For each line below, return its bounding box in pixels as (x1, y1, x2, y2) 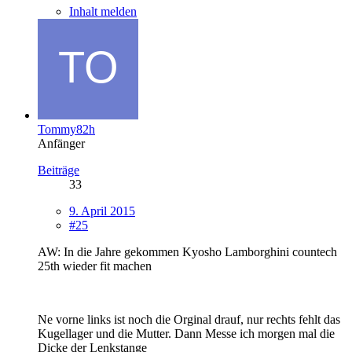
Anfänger (38, 136, 85, 150)
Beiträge (38, 163, 79, 177)
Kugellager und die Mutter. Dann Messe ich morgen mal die (38, 326, 335, 340)
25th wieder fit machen (38, 258, 152, 273)
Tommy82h (38, 122, 95, 136)
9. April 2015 (69, 203, 135, 218)
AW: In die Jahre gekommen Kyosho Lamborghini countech (38, 244, 337, 258)
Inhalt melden (69, 4, 137, 18)
